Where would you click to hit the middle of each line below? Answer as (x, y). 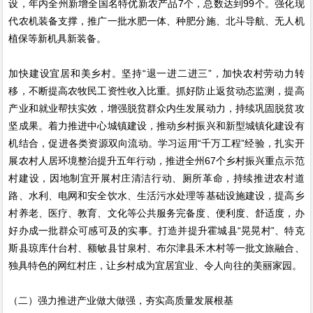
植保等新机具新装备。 (58, 38)
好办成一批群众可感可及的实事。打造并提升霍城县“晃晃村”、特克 (156, 230)
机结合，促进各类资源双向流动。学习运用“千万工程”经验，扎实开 (156, 143)
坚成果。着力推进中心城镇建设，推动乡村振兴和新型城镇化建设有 (156, 125)
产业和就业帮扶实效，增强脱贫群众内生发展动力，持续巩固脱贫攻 (156, 108)
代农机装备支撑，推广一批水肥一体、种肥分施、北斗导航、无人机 (156, 21)
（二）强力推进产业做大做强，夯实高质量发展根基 (121, 300)
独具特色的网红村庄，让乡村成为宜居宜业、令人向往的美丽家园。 (155, 265)
